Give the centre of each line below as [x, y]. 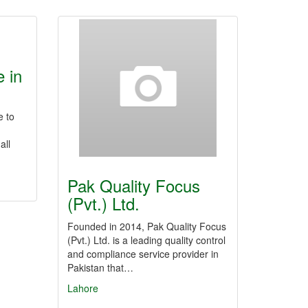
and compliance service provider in [143, 254]
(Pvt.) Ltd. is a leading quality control [146, 240]
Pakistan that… [100, 267]
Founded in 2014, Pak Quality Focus [146, 226]
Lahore [82, 288]
